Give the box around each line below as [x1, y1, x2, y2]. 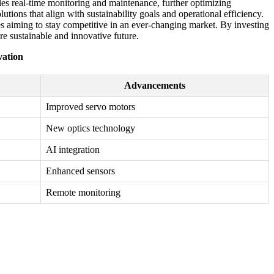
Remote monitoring [46, 187, 120, 198]
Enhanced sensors [46, 166, 115, 177]
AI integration [46, 144, 100, 155]
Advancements [124, 80, 185, 91]
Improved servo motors [46, 102, 135, 113]
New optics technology [46, 123, 135, 134]
